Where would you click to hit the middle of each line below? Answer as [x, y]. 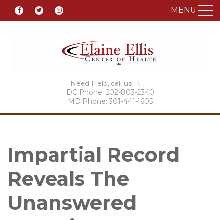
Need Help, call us [101, 83]
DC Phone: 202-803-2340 [110, 92]
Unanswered [72, 203]
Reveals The [68, 179]
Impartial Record [94, 154]
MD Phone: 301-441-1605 [110, 101]
